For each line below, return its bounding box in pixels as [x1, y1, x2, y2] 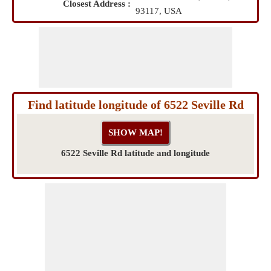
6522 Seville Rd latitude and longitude [61, 148, 210, 158]
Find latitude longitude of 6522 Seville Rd [27, 98, 244, 111]
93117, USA [135, 6, 182, 16]
